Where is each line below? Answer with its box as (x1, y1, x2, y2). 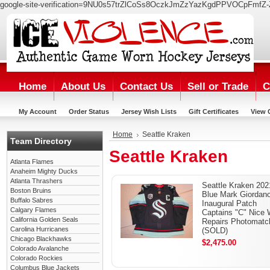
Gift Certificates (189, 108, 239, 115)
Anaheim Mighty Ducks (10, 168, 78, 175)
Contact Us (120, 81, 173, 92)
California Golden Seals (10, 216, 78, 223)
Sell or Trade (187, 81, 248, 92)
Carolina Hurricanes (10, 225, 69, 233)
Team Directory (10, 136, 72, 146)
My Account (19, 108, 57, 115)
